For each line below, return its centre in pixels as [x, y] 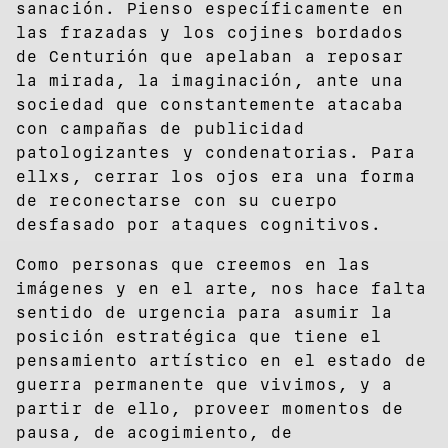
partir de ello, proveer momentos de [210, 409]
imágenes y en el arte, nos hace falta [221, 289]
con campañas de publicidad [160, 129]
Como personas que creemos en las [194, 265]
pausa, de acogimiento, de [155, 433]
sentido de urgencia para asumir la [205, 313]
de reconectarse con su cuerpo [177, 201]
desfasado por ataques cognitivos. [199, 225]
